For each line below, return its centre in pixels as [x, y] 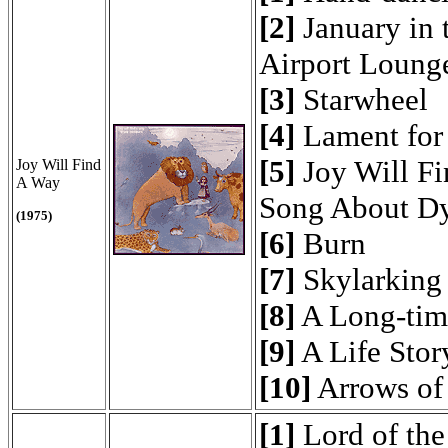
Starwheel [361, 99]
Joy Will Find [58, 164]
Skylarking [368, 279]
